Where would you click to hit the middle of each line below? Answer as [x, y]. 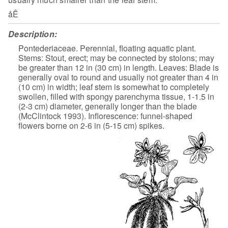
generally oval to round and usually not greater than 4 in [118, 77]
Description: [33, 34]
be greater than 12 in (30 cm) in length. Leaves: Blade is [119, 67]
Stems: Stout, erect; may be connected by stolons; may [116, 58]
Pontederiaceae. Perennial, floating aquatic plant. [107, 48]
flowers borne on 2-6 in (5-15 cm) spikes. [91, 125]
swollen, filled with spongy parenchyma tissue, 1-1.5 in [116, 96]
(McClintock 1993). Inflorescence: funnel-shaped [105, 116]
